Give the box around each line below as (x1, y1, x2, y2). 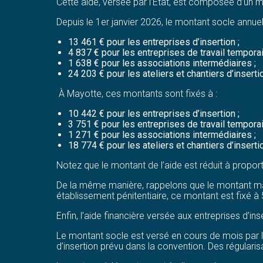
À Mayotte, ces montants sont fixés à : (56, 87, 217, 99)
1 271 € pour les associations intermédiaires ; (68, 129, 256, 140)
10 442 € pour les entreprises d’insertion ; (68, 107, 240, 119)
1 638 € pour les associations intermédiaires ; (68, 57, 256, 69)
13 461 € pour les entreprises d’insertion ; (68, 36, 240, 48)
